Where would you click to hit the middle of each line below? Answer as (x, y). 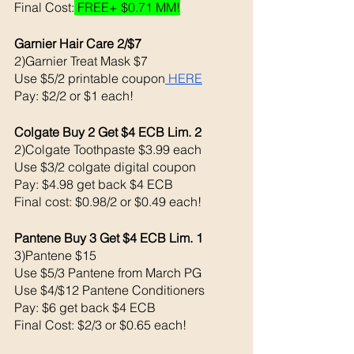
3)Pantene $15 (55, 255)
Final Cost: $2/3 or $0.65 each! (100, 324)
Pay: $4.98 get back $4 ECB (95, 184)
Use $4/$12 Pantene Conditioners (111, 290)
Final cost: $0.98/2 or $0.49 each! (108, 201)
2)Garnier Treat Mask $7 (81, 60)
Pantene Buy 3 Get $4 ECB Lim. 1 (109, 237)
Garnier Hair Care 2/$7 (78, 43)
